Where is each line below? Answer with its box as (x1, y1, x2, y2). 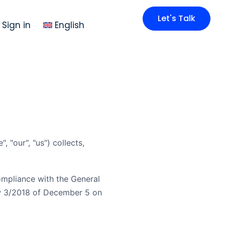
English (55, 19, 85, 31)
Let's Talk (158, 13, 195, 25)
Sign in (2, 19, 31, 31)
